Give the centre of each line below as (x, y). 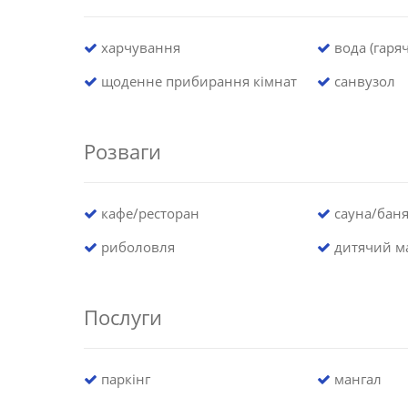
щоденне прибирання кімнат (197, 81)
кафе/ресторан (148, 213)
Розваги (122, 151)
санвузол (362, 81)
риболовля (136, 246)
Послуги (123, 316)
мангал (356, 378)
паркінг (124, 378)
